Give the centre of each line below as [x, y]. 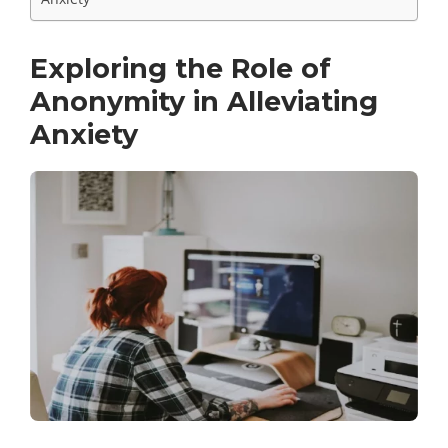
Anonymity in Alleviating [204, 102]
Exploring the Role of [180, 69]
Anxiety [84, 135]
